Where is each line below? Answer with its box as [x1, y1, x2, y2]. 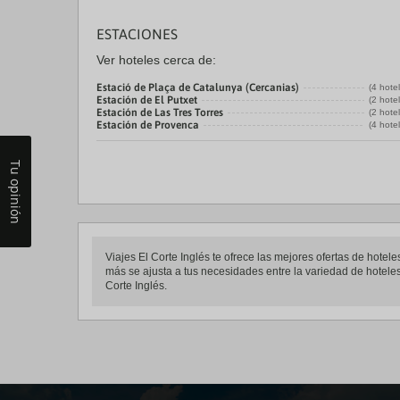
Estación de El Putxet [96, 94, 197, 106]
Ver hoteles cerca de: [96, 53, 216, 67]
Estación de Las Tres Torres [96, 106, 223, 119]
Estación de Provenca [96, 119, 199, 131]
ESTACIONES [96, 26, 178, 42]
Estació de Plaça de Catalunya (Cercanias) [96, 81, 299, 94]
